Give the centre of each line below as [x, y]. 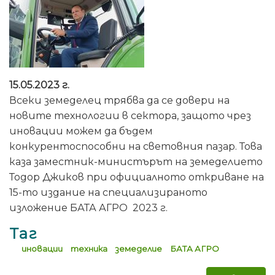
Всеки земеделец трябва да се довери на [119, 100]
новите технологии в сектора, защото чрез [130, 115]
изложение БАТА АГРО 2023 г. [88, 207]
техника [89, 248]
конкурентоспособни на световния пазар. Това [136, 146]
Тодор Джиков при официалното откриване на [137, 177]
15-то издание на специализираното [108, 192]
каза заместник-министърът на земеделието [136, 161]
